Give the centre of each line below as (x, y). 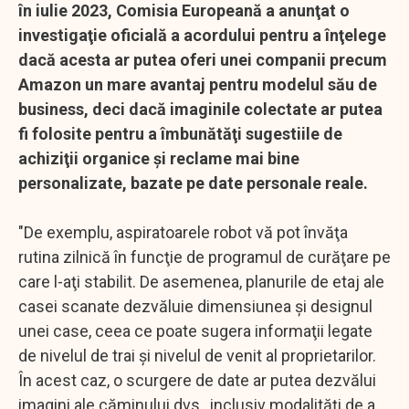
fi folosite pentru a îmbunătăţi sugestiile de (180, 133)
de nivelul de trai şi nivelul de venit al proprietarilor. (197, 355)
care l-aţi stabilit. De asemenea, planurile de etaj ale (201, 281)
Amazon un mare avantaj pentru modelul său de (198, 84)
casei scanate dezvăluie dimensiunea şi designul (195, 306)
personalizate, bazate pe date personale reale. (193, 183)
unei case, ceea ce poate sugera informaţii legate (195, 330)
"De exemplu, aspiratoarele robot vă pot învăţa (183, 232)
